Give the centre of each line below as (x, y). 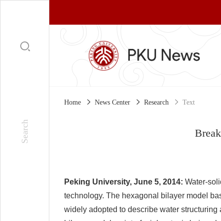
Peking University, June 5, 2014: (124, 182)
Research (156, 102)
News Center (112, 102)
